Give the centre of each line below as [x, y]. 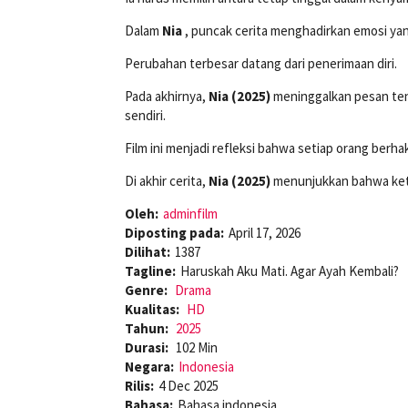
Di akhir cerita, [167, 181]
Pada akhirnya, [167, 97]
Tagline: [150, 271]
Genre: [148, 291]
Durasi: [148, 348]
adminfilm [190, 214]
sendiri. [145, 116]
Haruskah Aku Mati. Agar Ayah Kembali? [290, 271]
